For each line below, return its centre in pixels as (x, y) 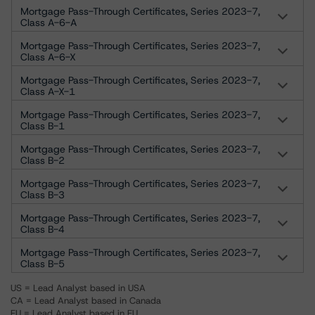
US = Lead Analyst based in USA (78, 288)
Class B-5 (43, 264)
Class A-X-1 (48, 91)
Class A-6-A (49, 22)
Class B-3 (43, 195)
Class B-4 (43, 229)
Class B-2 (43, 160)
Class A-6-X (48, 57)
